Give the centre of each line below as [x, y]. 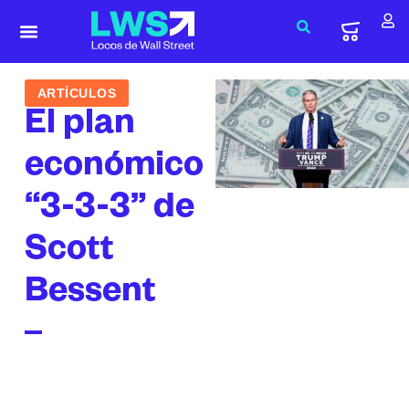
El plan [79, 127]
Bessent [90, 295]
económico [114, 169]
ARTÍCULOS [77, 93]
